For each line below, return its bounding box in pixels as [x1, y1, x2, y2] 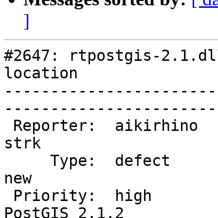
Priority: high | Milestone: [4, 187, 13, 205]
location [4, 64, 78, 82]
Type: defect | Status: [4, 152, 50, 170]
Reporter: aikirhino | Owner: [4, 117, 13, 135]
